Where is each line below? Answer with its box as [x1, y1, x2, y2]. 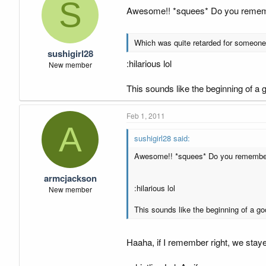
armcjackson [43, 172, 97, 185]
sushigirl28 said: [134, 132, 190, 144]
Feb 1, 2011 [126, 110, 165, 121]
